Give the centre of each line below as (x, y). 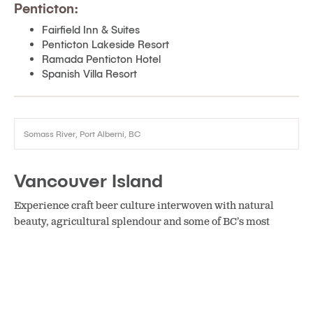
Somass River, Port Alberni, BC (82, 133)
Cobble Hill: (51, 260)
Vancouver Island (88, 180)
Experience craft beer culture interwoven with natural (144, 205)
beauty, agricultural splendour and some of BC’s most (142, 221)
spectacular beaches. (64, 238)
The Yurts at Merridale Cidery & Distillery (138, 281)
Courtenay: (50, 303)
